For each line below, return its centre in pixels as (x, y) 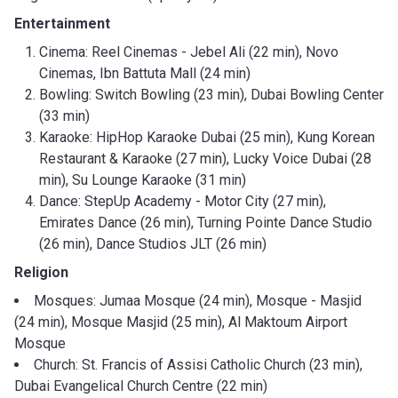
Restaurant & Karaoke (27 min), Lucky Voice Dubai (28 (205, 158)
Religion (41, 272)
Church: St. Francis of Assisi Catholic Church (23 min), (198, 364)
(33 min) (64, 115)
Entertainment (62, 23)
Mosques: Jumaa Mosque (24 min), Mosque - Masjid (198, 300)
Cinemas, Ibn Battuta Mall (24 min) (145, 73)
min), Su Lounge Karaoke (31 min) (143, 179)
